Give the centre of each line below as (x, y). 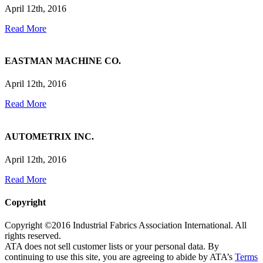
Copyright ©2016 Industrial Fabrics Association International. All (126, 225)
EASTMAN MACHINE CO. (63, 61)
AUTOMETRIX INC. (49, 136)
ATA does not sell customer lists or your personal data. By (112, 247)
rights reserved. (33, 236)
